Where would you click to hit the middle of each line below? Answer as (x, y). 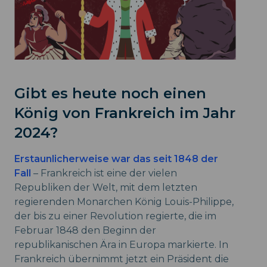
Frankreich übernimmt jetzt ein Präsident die (122, 259)
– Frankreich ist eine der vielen (105, 173)
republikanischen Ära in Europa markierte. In (121, 244)
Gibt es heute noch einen (110, 93)
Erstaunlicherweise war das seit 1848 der (116, 159)
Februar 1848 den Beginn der (85, 230)
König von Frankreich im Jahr (125, 113)
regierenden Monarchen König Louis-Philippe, (124, 201)
